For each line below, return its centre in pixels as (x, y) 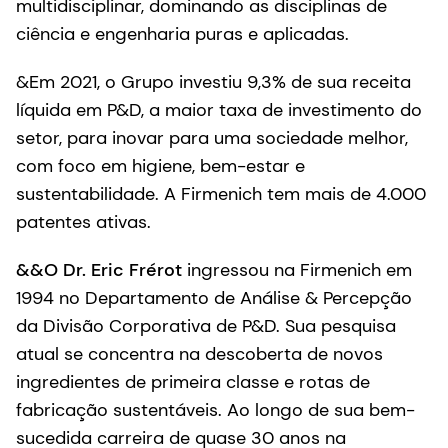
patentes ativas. (83, 221)
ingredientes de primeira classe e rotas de (193, 381)
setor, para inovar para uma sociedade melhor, (212, 137)
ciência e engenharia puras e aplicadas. (182, 33)
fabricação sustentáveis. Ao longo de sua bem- (215, 409)
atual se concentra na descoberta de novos (199, 353)
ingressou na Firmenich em (297, 269)
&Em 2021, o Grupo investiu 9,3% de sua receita (213, 81)
